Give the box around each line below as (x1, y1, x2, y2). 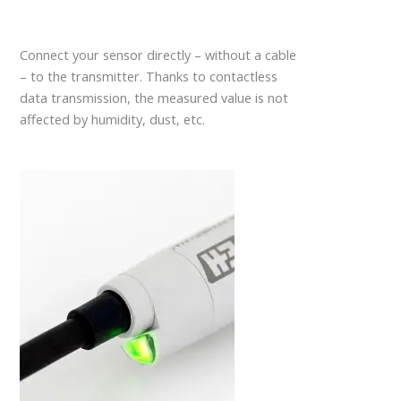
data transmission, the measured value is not (20, 89, 289, 107)
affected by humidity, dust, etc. (20, 110, 206, 129)
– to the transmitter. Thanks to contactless (20, 67, 278, 86)
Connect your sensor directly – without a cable (20, 46, 297, 64)
